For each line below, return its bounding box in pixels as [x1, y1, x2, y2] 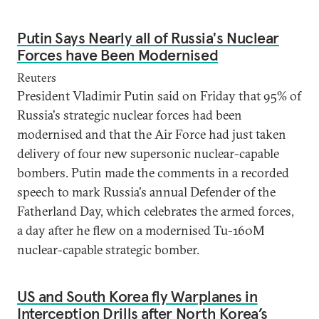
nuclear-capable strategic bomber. [17, 241, 199, 258]
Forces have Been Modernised [17, 45, 219, 65]
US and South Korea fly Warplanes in [17, 286, 258, 306]
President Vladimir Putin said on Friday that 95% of [17, 88, 301, 104]
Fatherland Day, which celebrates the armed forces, [17, 203, 294, 219]
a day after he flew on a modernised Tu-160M [17, 222, 265, 239]
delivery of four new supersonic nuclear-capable [17, 145, 279, 162]
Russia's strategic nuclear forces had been [17, 107, 242, 123]
